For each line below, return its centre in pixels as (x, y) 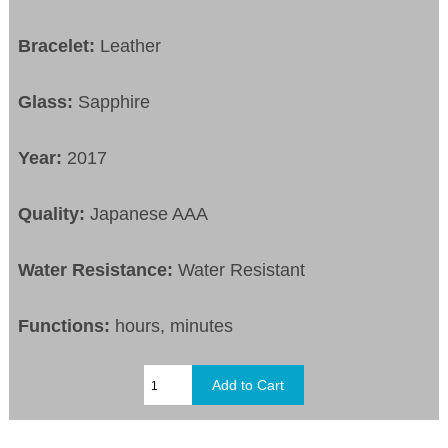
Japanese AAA (147, 214)
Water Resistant (242, 270)
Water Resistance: (98, 270)
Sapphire (112, 102)
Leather (131, 46)
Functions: (67, 326)
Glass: (46, 102)
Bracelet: (59, 46)
